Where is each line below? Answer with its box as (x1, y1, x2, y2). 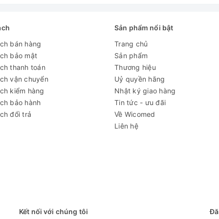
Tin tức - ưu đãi (114, 98, 166, 107)
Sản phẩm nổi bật (114, 23, 174, 32)
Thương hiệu (114, 63, 156, 72)
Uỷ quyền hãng (114, 75, 165, 84)
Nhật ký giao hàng (114, 87, 176, 95)
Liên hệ (114, 122, 138, 131)
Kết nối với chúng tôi (19, 207, 88, 216)
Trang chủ (114, 40, 148, 48)
